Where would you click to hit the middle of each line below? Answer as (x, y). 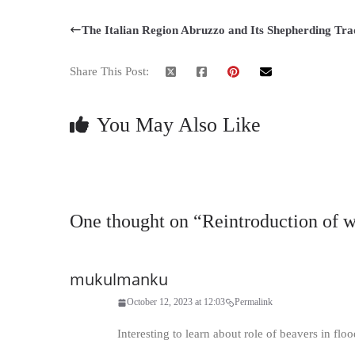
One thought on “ (136, 221)
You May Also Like (179, 125)
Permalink (254, 302)
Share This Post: (109, 71)
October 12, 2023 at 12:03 (176, 302)
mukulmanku (119, 279)
